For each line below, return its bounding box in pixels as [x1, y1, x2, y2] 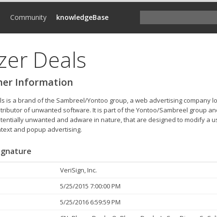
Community [10, 13, 46, 22]
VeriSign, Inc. [60, 166, 97, 174]
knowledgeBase [56, 13, 108, 22]
